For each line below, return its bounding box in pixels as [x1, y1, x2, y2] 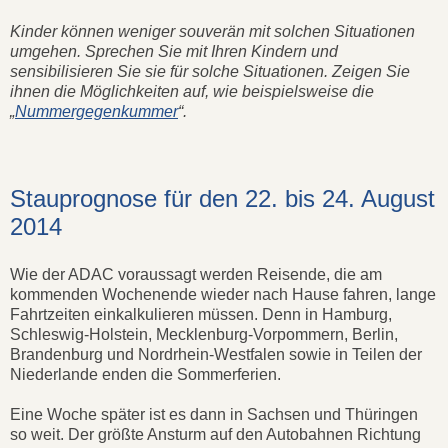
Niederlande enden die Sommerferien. [10, 366, 281, 384]
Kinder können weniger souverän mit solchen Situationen [10, 23, 415, 41]
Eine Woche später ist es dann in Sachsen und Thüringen [10, 406, 418, 424]
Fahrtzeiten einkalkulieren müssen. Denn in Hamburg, [10, 306, 392, 324]
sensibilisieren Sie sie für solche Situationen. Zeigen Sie [10, 63, 410, 81]
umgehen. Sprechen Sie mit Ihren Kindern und [10, 43, 338, 61]
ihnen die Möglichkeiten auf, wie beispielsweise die [10, 83, 374, 101]
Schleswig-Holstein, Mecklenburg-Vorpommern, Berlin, [10, 326, 398, 344]
